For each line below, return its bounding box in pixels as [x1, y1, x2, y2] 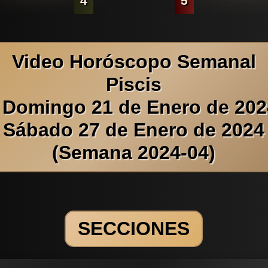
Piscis [106, 73, 162, 95]
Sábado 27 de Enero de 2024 [3, 118, 265, 141]
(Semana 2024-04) [52, 141, 216, 163]
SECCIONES [78, 218, 190, 240]
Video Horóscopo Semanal [11, 50, 256, 72]
